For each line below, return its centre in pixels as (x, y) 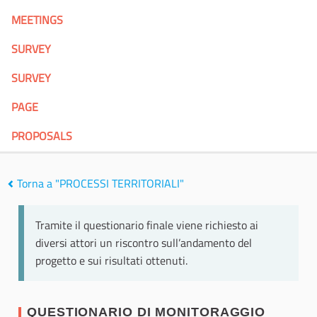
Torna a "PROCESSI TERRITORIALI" (99, 183)
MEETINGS (37, 20)
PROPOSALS (42, 136)
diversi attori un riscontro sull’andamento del (144, 243)
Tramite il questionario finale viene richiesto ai (147, 225)
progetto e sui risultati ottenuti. (111, 261)
